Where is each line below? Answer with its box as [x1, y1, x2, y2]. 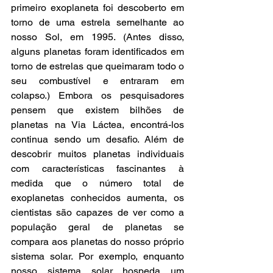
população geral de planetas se [11, 221, 184, 233]
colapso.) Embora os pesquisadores [11, 90, 184, 101]
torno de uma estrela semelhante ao [11, 16, 184, 28]
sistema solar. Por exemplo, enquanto [11, 250, 184, 262]
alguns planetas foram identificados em [11, 46, 184, 57]
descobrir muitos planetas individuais [11, 148, 184, 160]
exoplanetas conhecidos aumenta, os [11, 192, 184, 204]
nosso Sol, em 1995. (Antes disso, [11, 31, 184, 43]
